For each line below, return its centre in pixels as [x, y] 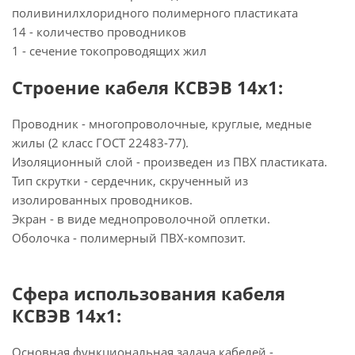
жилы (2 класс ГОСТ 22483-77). [100, 143]
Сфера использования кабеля [149, 293]
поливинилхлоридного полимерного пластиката [155, 13]
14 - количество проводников [99, 32]
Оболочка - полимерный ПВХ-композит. [129, 238]
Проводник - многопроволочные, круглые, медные [162, 124]
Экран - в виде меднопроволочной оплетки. [141, 219]
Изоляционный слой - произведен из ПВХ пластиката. [170, 162]
